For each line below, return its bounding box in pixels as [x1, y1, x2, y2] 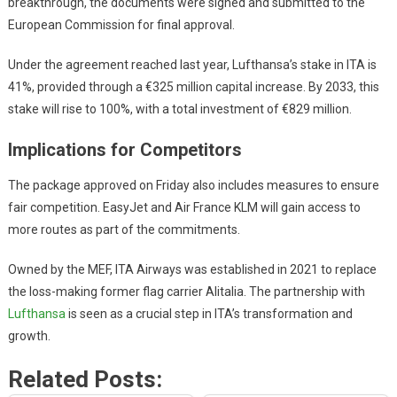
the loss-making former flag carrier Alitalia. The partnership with [7, 284, 365, 299]
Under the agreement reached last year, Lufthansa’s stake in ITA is [7, 57, 377, 72]
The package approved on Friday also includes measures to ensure [7, 177, 379, 192]
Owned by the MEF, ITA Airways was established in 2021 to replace [7, 261, 377, 276]
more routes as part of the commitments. [7, 222, 240, 237]
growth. [7, 328, 51, 343]
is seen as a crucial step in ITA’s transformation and [65, 306, 353, 321]
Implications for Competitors [7, 138, 242, 160]
